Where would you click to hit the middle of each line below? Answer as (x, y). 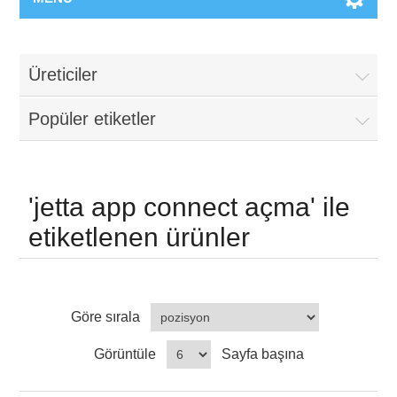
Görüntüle (125, 354)
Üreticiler (63, 74)
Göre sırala (105, 317)
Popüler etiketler (93, 119)
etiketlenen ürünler (140, 237)
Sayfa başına (262, 354)
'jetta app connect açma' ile (190, 207)
